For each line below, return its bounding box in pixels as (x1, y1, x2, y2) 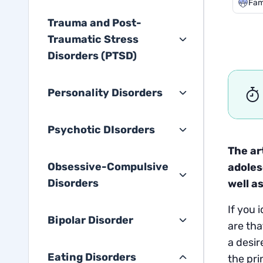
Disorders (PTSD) (48, 49, 137, 62)
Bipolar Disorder (48, 214, 133, 227)
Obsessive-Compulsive (48, 160, 168, 173)
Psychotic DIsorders (48, 123, 155, 136)
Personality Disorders (48, 86, 163, 99)
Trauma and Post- (48, 16, 141, 29)
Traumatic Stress (48, 33, 139, 46)
